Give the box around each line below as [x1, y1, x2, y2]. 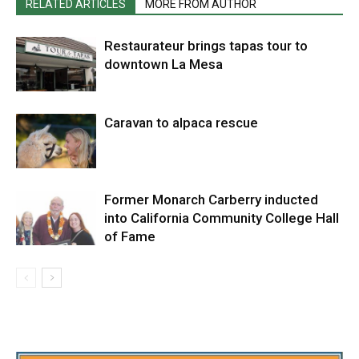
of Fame [104, 228, 155, 244]
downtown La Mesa [104, 55, 223, 72]
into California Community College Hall [104, 209, 339, 226]
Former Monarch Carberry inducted [104, 191, 318, 208]
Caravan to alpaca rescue [104, 114, 258, 131]
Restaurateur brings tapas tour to [104, 37, 308, 54]
